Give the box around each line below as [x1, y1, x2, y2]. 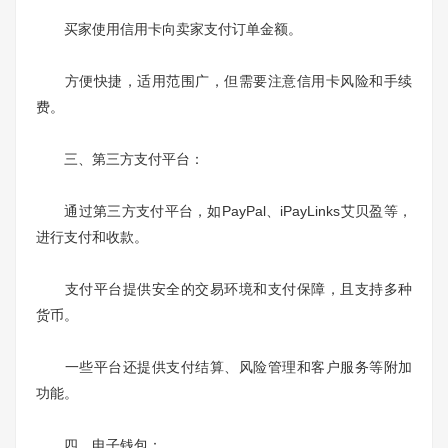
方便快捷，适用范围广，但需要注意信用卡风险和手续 [36, 73, 412, 89]
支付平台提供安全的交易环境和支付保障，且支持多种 [36, 281, 412, 297]
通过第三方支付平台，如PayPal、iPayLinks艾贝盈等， [36, 203, 412, 219]
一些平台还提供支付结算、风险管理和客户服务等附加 [36, 359, 412, 375]
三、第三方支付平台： [36, 151, 204, 167]
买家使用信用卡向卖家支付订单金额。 [36, 21, 302, 37]
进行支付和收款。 [36, 229, 148, 245]
